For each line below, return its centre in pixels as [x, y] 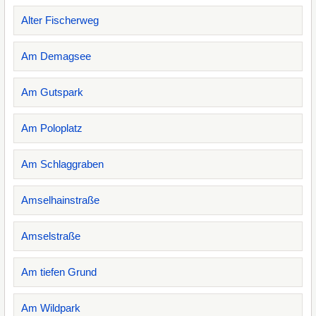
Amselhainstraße [60, 200]
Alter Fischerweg [60, 20]
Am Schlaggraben [62, 164]
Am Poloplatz [52, 128]
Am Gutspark [52, 92]
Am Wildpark [51, 308]
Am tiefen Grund [59, 272]
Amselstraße [51, 236]
